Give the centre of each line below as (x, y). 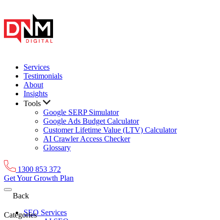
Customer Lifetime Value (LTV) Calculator (110, 130)
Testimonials (43, 76)
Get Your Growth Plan (39, 178)
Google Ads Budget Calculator (91, 121)
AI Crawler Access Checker (87, 139)
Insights (36, 94)
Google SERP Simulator (81, 112)
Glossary (57, 148)
